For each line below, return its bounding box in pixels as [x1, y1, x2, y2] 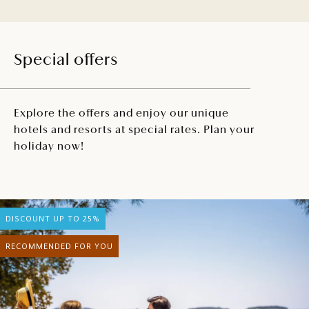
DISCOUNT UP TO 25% [6, 213, 100, 223]
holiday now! [14, 141, 84, 152]
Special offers [14, 52, 118, 69]
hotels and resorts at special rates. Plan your [14, 124, 255, 136]
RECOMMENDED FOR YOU [6, 241, 113, 251]
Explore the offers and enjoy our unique [14, 108, 229, 119]
